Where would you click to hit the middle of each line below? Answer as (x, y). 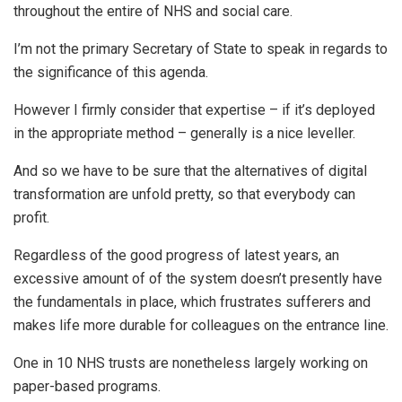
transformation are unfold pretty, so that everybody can (184, 195)
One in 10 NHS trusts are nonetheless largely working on (191, 363)
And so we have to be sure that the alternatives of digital (190, 171)
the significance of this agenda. (111, 73)
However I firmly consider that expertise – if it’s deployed (194, 110)
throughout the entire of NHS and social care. (153, 12)
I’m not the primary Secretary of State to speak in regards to (201, 49)
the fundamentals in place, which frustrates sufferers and (192, 302)
